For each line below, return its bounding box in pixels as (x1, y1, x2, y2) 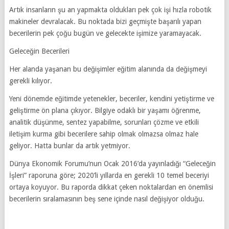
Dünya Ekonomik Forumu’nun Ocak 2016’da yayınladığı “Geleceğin (9, 159, 216, 168)
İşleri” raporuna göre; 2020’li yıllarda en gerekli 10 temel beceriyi (9, 171, 209, 179)
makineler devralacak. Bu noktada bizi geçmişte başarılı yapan (9, 17, 201, 26)
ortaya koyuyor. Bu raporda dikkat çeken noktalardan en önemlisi (9, 182, 213, 191)
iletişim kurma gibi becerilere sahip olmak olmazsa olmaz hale (9, 129, 198, 138)
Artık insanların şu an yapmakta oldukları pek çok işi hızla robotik (9, 5, 212, 14)
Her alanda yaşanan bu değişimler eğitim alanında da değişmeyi (9, 64, 207, 73)
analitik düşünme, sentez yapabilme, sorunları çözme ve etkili (9, 118, 199, 126)
